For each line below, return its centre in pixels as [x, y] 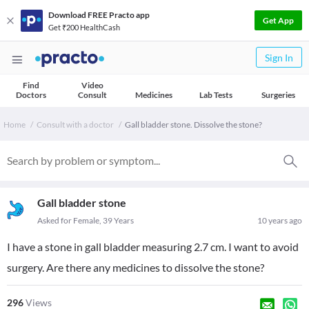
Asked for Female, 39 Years [86, 220]
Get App [278, 20]
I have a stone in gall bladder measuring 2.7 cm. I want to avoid [153, 247]
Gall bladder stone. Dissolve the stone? [193, 124]
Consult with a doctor [75, 124]
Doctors [31, 95]
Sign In [279, 58]
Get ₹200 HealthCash [84, 27]
